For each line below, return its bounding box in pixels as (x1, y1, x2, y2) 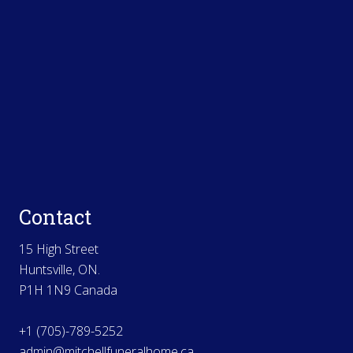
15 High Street (19, 240, 98, 258)
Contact (19, 204, 91, 230)
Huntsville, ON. (19, 261, 100, 278)
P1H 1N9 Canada (19, 281, 117, 299)
